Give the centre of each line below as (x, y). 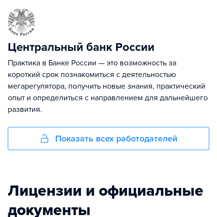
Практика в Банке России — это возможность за (92, 63)
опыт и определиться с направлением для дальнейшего (108, 98)
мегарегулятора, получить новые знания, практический (107, 86)
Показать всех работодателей (116, 138)
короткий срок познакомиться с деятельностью (92, 74)
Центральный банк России (81, 47)
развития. (25, 109)
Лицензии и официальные (106, 191)
